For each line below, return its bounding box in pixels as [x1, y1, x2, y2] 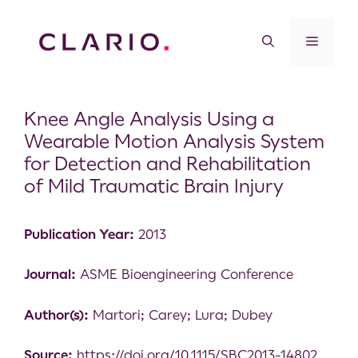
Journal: [24, 266, 76, 283]
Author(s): [24, 306, 89, 323]
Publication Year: [24, 225, 134, 242]
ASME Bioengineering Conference [76, 266, 293, 283]
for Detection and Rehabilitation [24, 152, 311, 175]
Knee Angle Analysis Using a [24, 107, 274, 130]
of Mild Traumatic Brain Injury [24, 174, 284, 197]
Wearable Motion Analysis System [24, 129, 324, 153]
